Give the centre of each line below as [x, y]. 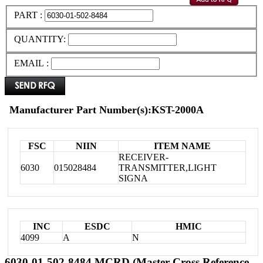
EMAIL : [31, 63]
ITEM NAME [182, 146]
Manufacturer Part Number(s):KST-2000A [107, 109]
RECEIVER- [144, 157]
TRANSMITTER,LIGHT [168, 167]
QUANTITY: [41, 39]
